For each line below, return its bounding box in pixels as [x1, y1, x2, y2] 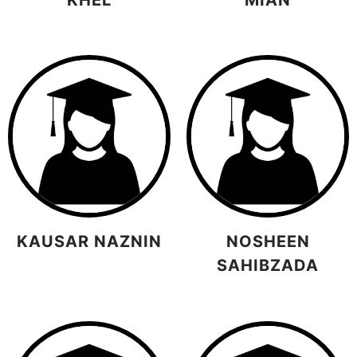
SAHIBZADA [217, 256, 319, 276]
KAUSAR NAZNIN [17, 232, 162, 252]
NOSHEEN [226, 232, 310, 252]
